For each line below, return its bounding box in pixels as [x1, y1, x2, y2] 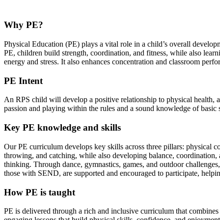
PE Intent [4, 75, 43, 86]
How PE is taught [4, 187, 75, 197]
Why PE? [4, 20, 43, 30]
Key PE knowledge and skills [4, 122, 121, 133]
